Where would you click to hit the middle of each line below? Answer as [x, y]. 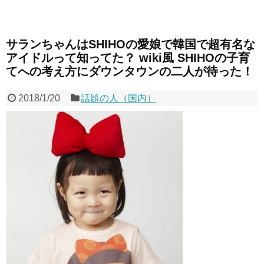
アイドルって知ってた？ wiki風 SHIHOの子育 [128, 58]
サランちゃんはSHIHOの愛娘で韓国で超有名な [131, 44]
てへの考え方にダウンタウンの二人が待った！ [130, 72]
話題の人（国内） [119, 98]
